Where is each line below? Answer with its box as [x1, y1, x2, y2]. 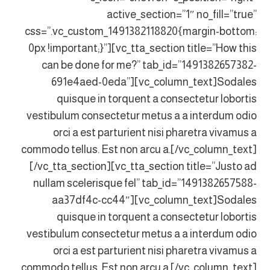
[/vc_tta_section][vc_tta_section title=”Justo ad [29, 160, 257, 172]
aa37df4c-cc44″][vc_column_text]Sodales [51, 194, 257, 206]
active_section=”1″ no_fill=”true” [106, 8, 257, 20]
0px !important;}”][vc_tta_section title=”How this [28, 42, 257, 54]
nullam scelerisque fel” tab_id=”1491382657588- [33, 177, 257, 189]
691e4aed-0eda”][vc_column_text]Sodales [51, 76, 257, 88]
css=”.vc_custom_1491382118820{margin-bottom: [24, 25, 257, 37]
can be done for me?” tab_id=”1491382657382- [41, 59, 257, 71]
